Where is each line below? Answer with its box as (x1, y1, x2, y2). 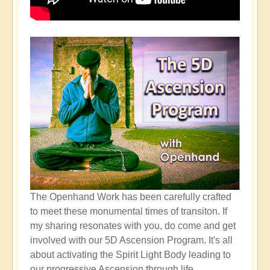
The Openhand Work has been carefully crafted (30, 191, 231, 202)
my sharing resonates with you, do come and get (30, 220, 236, 231)
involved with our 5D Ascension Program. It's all (30, 234, 233, 245)
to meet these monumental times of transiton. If (30, 206, 227, 216)
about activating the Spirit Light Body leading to (30, 249, 231, 260)
